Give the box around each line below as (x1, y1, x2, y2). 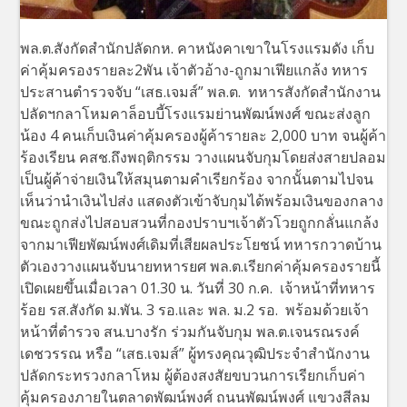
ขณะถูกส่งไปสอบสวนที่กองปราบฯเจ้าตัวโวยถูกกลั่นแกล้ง (20, 212, 380, 233)
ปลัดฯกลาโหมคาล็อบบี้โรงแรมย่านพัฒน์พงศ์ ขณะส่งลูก (20, 103, 372, 124)
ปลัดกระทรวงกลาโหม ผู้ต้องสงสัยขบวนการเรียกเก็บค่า (20, 364, 366, 385)
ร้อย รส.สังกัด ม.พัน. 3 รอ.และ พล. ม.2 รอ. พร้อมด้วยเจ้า (20, 299, 370, 320)
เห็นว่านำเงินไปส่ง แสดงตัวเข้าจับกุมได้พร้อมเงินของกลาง (20, 190, 384, 211)
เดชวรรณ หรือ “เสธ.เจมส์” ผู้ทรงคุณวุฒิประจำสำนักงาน (20, 342, 371, 363)
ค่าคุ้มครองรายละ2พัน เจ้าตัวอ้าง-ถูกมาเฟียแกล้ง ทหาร (20, 59, 369, 80)
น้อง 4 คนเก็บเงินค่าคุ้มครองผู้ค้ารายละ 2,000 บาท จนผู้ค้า (20, 124, 387, 145)
